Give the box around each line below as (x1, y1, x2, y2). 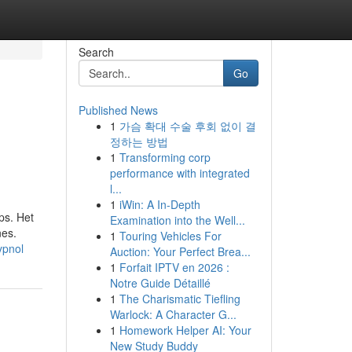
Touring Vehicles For (119, 228, 222, 244)
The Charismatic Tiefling (119, 291, 240, 306)
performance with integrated (109, 165, 250, 181)
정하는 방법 (109, 134, 168, 149)
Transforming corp (119, 149, 211, 165)
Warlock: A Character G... (109, 306, 236, 322)
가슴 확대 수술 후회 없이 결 (119, 118, 256, 134)
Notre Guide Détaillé (109, 275, 211, 291)
